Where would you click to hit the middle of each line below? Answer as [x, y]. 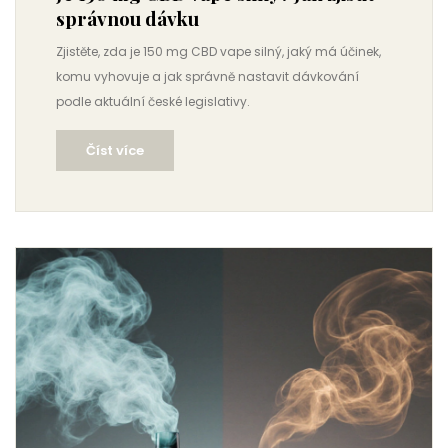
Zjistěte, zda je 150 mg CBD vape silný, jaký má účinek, [218, 51]
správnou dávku [127, 18]
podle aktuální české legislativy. [153, 101]
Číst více [115, 150]
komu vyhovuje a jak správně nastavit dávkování [207, 76]
